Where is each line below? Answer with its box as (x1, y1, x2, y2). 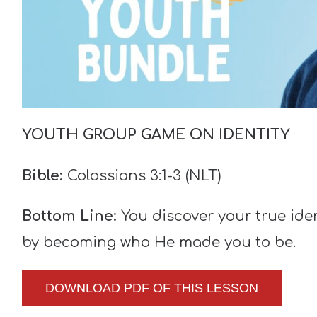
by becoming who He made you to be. (21, 234, 296, 250)
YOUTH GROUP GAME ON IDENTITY (21, 127, 290, 144)
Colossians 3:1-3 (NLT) (67, 167, 221, 184)
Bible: (21, 167, 67, 184)
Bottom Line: (21, 207, 121, 224)
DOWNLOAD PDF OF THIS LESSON (45, 281, 258, 296)
